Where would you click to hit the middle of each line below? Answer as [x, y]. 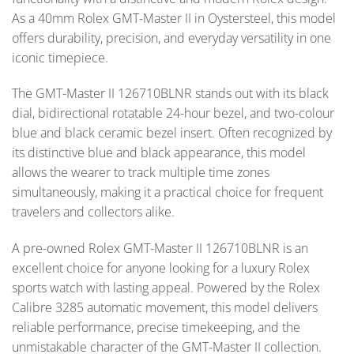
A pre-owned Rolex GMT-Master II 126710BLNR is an [160, 249]
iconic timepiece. [60, 57]
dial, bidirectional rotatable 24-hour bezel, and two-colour [173, 113]
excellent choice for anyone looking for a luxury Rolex [161, 268]
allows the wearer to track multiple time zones [141, 173]
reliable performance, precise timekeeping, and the [156, 328]
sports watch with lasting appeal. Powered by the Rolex [166, 288]
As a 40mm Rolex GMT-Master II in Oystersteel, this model [174, 18]
